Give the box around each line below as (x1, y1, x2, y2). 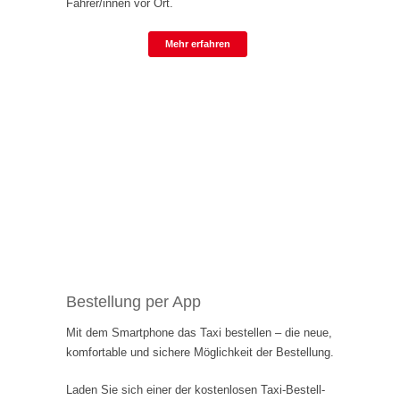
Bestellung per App (66, 293, 201, 312)
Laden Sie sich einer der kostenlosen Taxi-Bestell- (66, 383, 325, 397)
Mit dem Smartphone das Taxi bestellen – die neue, (66, 326, 332, 340)
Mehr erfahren (165, 38, 230, 50)
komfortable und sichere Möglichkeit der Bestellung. (66, 346, 334, 360)
